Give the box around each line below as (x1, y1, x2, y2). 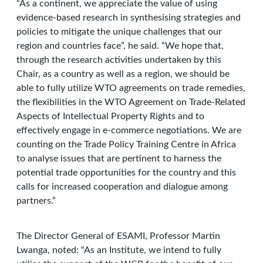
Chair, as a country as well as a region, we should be (16, 69, 230, 79)
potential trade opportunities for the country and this (16, 168, 236, 177)
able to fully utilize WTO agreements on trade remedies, (16, 83, 245, 93)
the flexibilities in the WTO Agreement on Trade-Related (16, 97, 245, 107)
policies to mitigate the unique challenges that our (16, 27, 222, 36)
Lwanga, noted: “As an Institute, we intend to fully (16, 245, 221, 255)
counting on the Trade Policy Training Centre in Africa (16, 140, 236, 149)
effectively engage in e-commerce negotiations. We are (16, 126, 241, 135)
